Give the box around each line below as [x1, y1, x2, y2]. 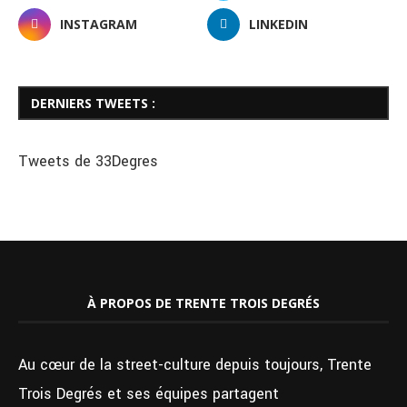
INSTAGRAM [60, 15, 137, 34]
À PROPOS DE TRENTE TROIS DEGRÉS [87, 294, 320, 313]
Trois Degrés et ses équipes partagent [18, 383, 279, 405]
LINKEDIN [249, 15, 309, 34]
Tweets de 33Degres [18, 151, 158, 173]
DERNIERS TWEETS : [31, 94, 155, 113]
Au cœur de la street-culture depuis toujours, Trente [18, 354, 372, 376]
